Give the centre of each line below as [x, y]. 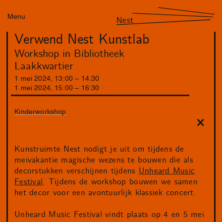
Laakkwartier [44, 67]
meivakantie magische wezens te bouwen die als [104, 160]
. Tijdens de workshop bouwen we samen [120, 182]
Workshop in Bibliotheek [70, 54]
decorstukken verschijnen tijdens [77, 171]
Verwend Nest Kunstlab [82, 40]
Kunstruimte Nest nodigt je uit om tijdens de [99, 149]
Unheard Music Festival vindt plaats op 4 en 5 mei [109, 214]
